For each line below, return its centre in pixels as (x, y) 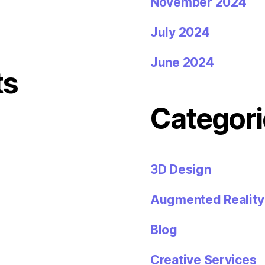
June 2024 (182, 62)
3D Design (181, 169)
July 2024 (180, 32)
